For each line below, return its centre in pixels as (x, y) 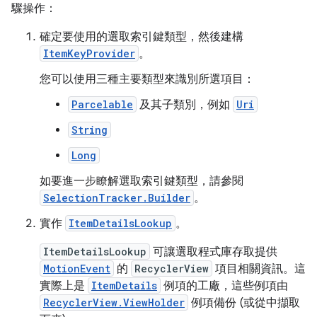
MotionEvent (77, 269)
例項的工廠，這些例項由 (224, 286)
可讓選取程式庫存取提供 (214, 252)
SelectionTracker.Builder (117, 198)
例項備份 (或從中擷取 (244, 303)
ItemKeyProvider (89, 53)
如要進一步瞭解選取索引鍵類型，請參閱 (142, 181)
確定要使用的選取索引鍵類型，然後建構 (142, 37)
